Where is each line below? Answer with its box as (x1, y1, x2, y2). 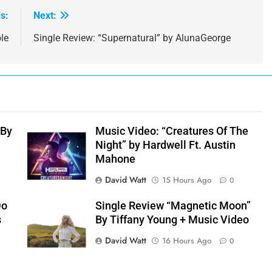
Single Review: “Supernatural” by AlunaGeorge (33, 32, 231, 44)
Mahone (95, 153, 135, 166)
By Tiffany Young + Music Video (95, 214, 249, 226)
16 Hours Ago (161, 235, 211, 247)
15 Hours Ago (161, 174, 211, 186)
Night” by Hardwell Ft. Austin (95, 139, 236, 152)
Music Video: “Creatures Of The (95, 125, 248, 138)
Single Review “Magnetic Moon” (95, 200, 251, 212)
